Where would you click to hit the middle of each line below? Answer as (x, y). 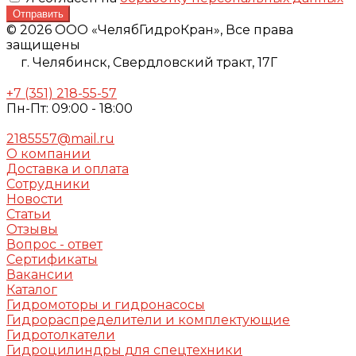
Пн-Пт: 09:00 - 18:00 (70, 109)
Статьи (29, 215)
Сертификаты (52, 260)
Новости (35, 199)
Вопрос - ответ (54, 245)
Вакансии (40, 275)
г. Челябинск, (65, 63)
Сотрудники (48, 184)
